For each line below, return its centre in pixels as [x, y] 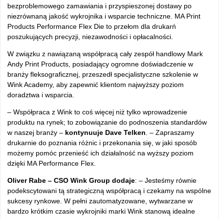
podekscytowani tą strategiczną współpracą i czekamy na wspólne [109, 191]
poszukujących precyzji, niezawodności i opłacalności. [90, 37]
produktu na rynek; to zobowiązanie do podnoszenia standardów [107, 122]
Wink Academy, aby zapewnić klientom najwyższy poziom [96, 85]
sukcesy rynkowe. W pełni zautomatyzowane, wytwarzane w [100, 201]
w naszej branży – [36, 132]
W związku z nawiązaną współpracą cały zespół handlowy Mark [105, 54]
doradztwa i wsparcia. [41, 95]
